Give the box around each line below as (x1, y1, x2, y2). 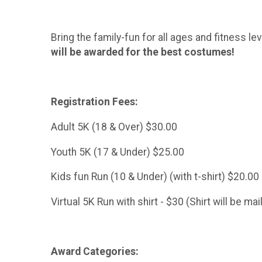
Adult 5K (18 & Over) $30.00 (51, 121, 191, 133)
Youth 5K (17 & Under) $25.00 (51, 146, 198, 158)
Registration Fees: (51, 96, 143, 108)
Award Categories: (51, 246, 139, 258)
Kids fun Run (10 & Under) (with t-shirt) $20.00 (51, 171, 259, 183)
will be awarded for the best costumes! (51, 46, 235, 58)
